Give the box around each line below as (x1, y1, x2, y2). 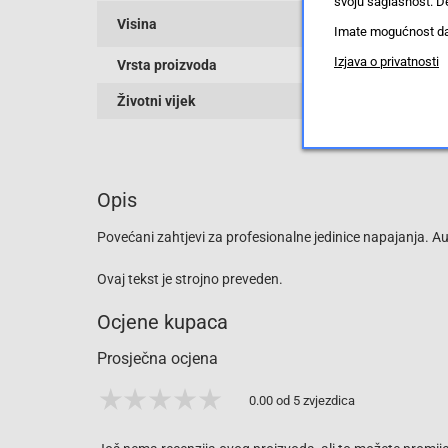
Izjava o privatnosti (334, 54, 439, 69)
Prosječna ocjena (97, 348, 218, 368)
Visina (117, 15, 157, 32)
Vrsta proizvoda (117, 56, 217, 73)
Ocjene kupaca (97, 309, 228, 334)
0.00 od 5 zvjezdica (249, 392, 355, 408)
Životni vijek (117, 92, 195, 109)
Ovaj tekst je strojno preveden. (97, 270, 283, 287)
